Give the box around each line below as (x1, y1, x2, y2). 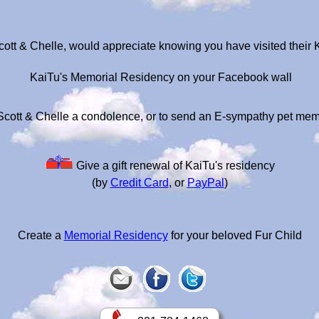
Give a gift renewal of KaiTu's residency (73, 159, 275, 172)
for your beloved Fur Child (167, 229, 302, 241)
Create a (17, 229, 64, 241)
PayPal (187, 177, 224, 189)
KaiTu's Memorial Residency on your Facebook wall (27, 71, 292, 83)
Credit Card (110, 177, 169, 189)
